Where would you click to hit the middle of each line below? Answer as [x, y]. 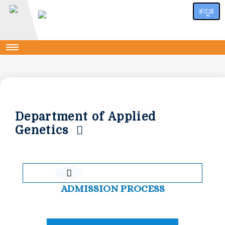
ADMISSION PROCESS [113, 189]
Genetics [46, 130]
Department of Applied [86, 117]
